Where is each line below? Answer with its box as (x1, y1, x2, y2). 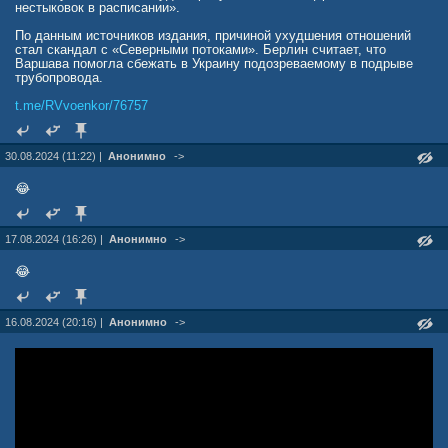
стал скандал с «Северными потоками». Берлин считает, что (15, 42, 386, 57)
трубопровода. (15, 70, 103, 85)
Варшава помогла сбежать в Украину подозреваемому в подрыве (15, 56, 413, 71)
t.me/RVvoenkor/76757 (15, 98, 148, 113)
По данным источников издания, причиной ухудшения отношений (15, 28, 411, 43)
